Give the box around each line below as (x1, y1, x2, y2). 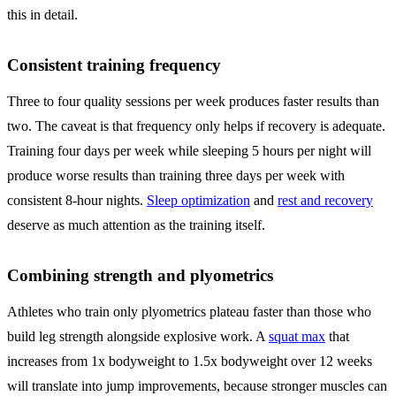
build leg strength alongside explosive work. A (7, 328, 269, 344)
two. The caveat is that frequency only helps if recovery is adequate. (7, 118, 385, 133)
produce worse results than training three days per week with (7, 167, 345, 183)
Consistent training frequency (7, 55, 221, 74)
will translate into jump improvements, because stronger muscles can (7, 377, 387, 393)
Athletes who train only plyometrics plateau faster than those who (7, 303, 371, 319)
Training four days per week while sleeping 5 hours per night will (7, 142, 371, 158)
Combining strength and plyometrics (7, 265, 273, 285)
